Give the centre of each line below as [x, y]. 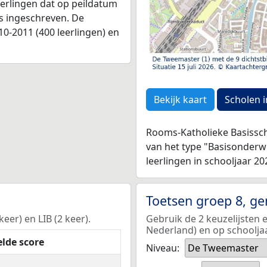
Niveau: [163, 248]
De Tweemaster [223, 248]
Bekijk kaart [180, 99]
